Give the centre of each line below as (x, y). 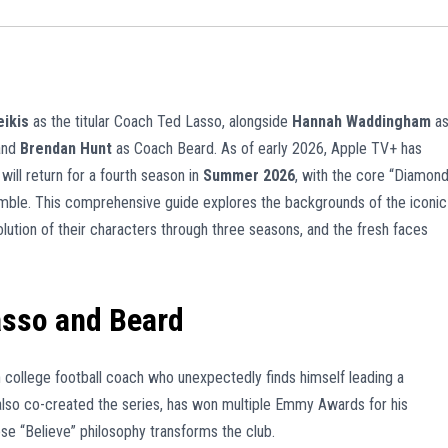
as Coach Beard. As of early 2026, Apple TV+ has (267, 149)
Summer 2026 (249, 176)
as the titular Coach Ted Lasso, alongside (160, 122)
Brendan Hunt (66, 149)
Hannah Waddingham (361, 122)
